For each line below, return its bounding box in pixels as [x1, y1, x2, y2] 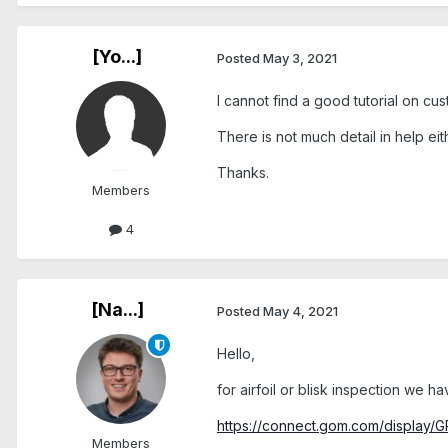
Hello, [217, 345, 255, 363]
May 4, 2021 [263, 302, 338, 319]
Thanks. [217, 164, 269, 182]
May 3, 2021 [263, 49, 337, 66]
